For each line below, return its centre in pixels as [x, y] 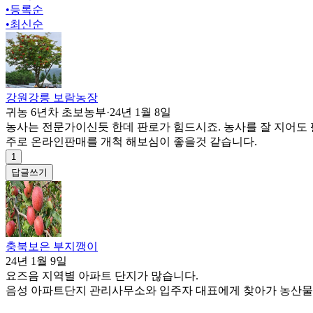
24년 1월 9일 [36, 261]
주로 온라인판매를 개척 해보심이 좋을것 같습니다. [131, 141]
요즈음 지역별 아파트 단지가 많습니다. [102, 275]
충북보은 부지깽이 [52, 246]
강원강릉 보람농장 [52, 97]
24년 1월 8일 [140, 112]
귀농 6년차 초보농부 [56, 112]
